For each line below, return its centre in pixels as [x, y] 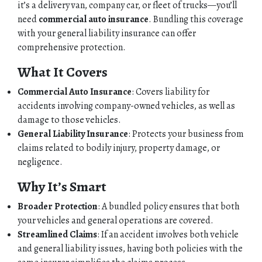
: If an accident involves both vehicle [168, 234]
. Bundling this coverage [196, 19]
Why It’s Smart [62, 186]
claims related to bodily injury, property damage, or [119, 148]
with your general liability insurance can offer [107, 33]
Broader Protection [58, 206]
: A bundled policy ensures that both [169, 206]
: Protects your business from [186, 134]
